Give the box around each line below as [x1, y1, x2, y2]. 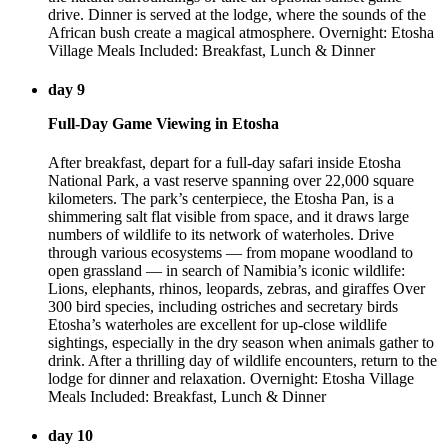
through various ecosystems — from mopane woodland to [48, 244, 413, 262]
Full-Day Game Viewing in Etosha [48, 114, 279, 132]
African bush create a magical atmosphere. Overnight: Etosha [48, 23, 434, 41]
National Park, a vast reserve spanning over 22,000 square [48, 172, 414, 190]
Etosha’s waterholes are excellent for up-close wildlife [48, 316, 387, 334]
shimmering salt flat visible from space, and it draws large [48, 208, 409, 226]
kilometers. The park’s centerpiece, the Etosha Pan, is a [48, 190, 394, 208]
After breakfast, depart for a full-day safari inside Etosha [48, 154, 401, 172]
